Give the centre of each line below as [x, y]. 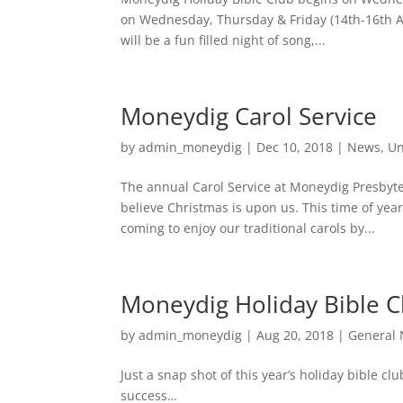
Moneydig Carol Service [249, 116]
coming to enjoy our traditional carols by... [248, 228]
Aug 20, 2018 [296, 335]
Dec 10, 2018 [295, 147]
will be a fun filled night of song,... [224, 40]
